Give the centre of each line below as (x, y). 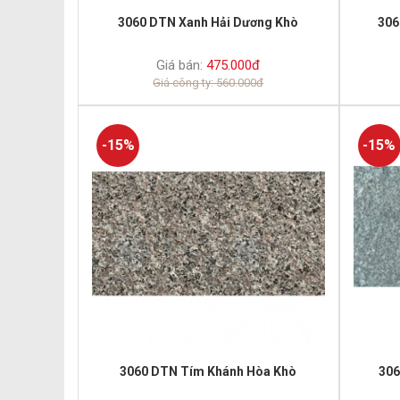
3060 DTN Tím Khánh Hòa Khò (208, 371)
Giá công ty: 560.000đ (208, 83)
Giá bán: (180, 66)
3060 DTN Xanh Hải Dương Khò (208, 23)
